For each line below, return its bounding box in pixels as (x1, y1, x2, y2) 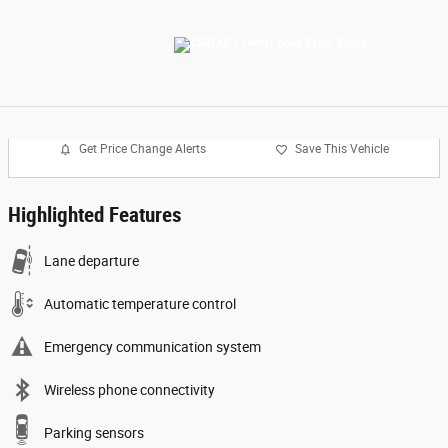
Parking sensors (44, 424, 144, 441)
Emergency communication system (44, 338, 261, 355)
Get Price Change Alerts (79, 142, 207, 157)
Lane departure (44, 252, 139, 269)
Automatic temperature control (44, 295, 236, 312)
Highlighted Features (8, 202, 182, 227)
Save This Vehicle (294, 142, 389, 157)
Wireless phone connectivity (44, 381, 215, 398)
